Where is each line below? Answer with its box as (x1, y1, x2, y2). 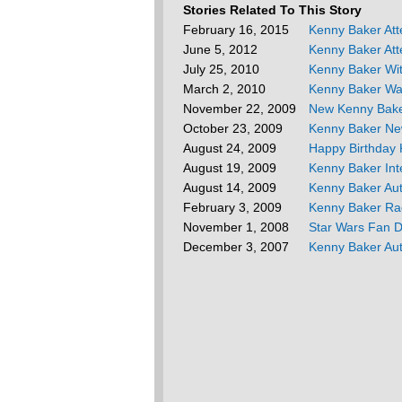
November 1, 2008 (183, 220, 296, 234)
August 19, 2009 (183, 161, 284, 175)
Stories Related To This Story (183, 3, 362, 17)
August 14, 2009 (183, 180, 284, 195)
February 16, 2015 (183, 22, 296, 37)
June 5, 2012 (183, 42, 265, 57)
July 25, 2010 (183, 62, 267, 76)
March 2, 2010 (183, 82, 273, 96)
